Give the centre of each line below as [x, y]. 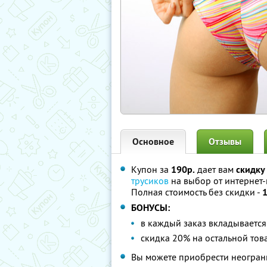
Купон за [151, 169]
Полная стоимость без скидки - [197, 192]
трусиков [150, 181]
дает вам [215, 169]
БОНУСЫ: [150, 208]
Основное [153, 142]
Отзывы [225, 142]
